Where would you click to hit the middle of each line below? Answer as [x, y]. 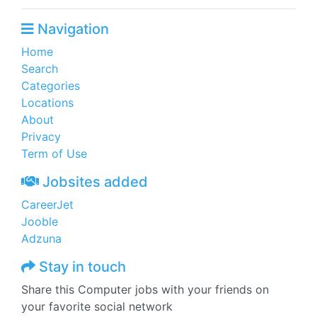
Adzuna [41, 238]
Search [40, 69]
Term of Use [54, 154]
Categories [51, 86]
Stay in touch [81, 267]
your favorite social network [97, 306]
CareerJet [47, 204]
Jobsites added [93, 182]
